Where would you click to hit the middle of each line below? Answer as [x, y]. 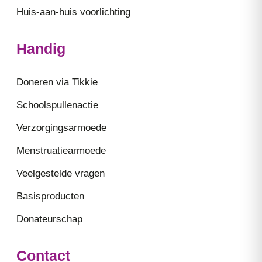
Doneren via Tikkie [57, 82]
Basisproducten [50, 196]
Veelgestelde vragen [61, 174]
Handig [41, 49]
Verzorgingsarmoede [61, 128]
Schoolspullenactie [57, 105]
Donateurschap [49, 219]
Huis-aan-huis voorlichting [73, 12]
